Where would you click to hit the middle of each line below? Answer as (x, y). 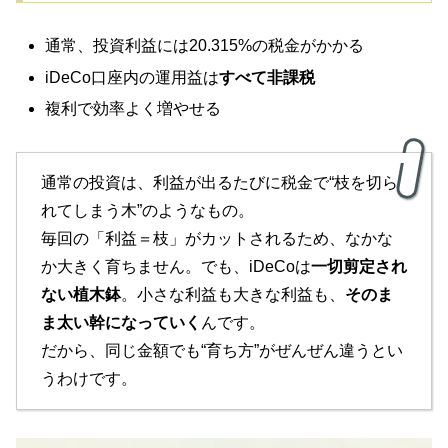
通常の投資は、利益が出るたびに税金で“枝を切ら (219, 182)
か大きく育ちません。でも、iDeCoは (176, 266)
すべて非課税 (267, 77)
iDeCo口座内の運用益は (132, 77)
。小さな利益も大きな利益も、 (233, 294)
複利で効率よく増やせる (133, 108)
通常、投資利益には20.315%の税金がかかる (205, 46)
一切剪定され (359, 266)
